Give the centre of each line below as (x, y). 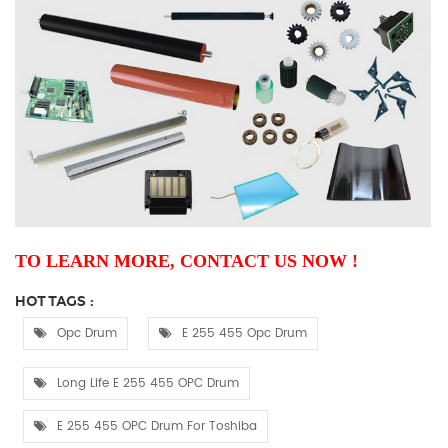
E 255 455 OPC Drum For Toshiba (157, 426)
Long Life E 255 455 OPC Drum (148, 383)
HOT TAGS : (54, 301)
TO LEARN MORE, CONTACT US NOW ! (189, 260)
